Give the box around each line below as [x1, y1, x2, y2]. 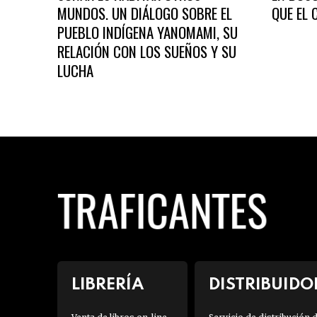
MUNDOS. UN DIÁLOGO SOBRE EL [57, 1, 232, 24]
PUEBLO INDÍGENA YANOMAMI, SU [57, 21, 238, 43]
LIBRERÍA [71, 277, 144, 294]
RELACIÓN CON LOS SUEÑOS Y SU [57, 40, 236, 62]
